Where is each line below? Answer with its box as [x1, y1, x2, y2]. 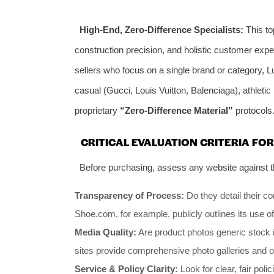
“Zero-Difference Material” [120, 105, 233, 116]
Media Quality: [75, 227, 136, 238]
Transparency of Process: [75, 190, 184, 201]
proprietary [75, 105, 120, 116]
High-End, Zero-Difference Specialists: [79, 24, 243, 35]
